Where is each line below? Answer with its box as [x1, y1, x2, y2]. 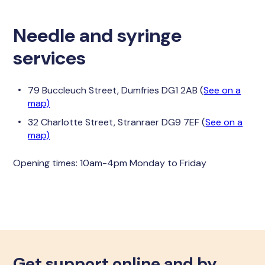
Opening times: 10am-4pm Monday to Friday [13, 157, 207, 169]
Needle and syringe [13, 23, 182, 48]
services [13, 46, 86, 70]
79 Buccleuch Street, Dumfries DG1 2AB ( [28, 84, 204, 96]
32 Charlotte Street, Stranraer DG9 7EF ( [28, 116, 206, 128]
